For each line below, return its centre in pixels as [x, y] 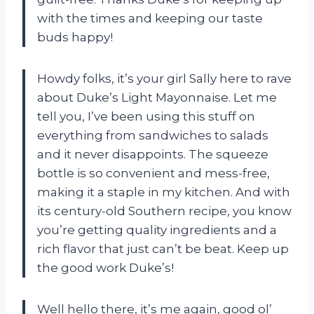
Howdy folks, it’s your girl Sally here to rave [164, 78]
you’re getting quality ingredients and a [157, 230]
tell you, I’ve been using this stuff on [146, 116]
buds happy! [75, 37]
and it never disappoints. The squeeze [153, 154]
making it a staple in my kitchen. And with [164, 192]
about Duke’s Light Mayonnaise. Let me [157, 97]
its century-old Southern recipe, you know [164, 211]
